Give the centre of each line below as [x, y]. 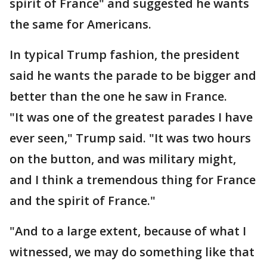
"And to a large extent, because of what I [128, 231]
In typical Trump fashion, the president [125, 55]
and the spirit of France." [83, 201]
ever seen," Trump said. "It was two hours [130, 138]
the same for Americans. [80, 24]
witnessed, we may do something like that [132, 252]
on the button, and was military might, [123, 159]
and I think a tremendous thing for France [133, 180]
